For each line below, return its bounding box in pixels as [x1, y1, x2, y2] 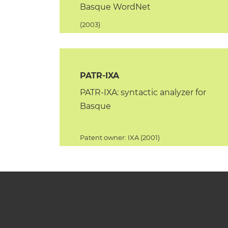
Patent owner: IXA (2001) [80, 133, 160, 141]
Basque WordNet [80, 2, 151, 12]
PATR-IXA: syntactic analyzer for [80, 88, 207, 97]
